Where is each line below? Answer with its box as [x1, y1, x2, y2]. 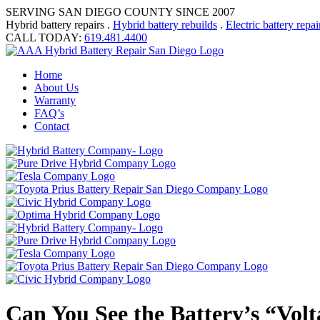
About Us [34, 81, 79, 94]
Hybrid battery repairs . [6, 19, 113, 31]
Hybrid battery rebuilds [113, 19, 217, 31]
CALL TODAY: [6, 31, 84, 44]
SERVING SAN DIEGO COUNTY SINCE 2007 [6, 6, 235, 18]
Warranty [34, 94, 76, 106]
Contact [34, 120, 69, 132]
